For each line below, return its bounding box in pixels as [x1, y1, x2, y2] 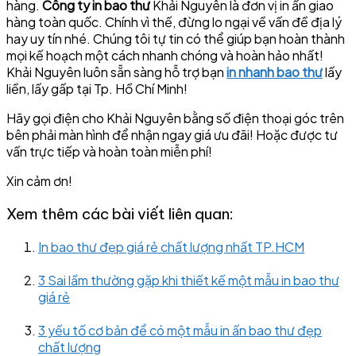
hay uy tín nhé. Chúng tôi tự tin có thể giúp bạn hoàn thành [6, 30, 345, 48]
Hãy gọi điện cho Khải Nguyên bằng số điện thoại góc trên [6, 110, 344, 127]
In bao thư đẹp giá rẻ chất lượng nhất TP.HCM [38, 238, 304, 255]
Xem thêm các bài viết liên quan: [6, 203, 234, 223]
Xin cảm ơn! [6, 172, 72, 190]
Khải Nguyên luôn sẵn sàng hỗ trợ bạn [6, 64, 226, 81]
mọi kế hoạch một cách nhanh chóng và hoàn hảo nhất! [6, 47, 323, 64]
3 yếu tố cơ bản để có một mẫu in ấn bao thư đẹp [38, 321, 322, 339]
